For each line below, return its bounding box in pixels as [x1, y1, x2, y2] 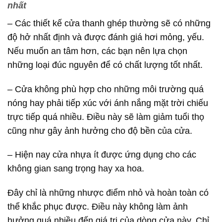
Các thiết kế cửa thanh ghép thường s [15, 18, 166, 28]
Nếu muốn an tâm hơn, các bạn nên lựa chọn [7, 46, 187, 56]
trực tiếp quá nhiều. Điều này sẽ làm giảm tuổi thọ [7, 111, 204, 122]
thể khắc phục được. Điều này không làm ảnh [7, 202, 188, 212]
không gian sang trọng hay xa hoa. [7, 164, 144, 174]
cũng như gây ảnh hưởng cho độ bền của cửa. [7, 125, 192, 136]
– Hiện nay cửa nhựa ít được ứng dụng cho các [7, 150, 196, 160]
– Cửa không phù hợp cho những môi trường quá [7, 84, 204, 94]
